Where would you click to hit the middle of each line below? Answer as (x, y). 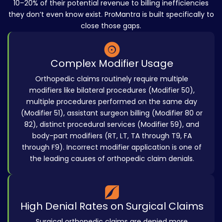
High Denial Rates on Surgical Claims (112, 206)
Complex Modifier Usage (112, 64)
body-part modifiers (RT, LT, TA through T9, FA (112, 136)
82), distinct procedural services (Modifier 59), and (112, 125)
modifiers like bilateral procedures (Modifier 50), (112, 90)
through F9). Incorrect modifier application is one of (112, 147)
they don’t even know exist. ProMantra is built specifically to (111, 15)
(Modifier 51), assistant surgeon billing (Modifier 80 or (112, 113)
